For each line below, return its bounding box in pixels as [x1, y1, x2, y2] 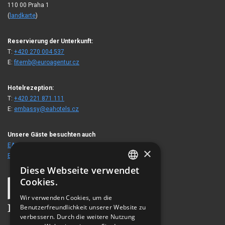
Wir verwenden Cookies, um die [20, 193, 113, 202]
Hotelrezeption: [8, 84, 54, 91]
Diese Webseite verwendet [20, 164, 140, 176]
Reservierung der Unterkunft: [8, 37, 93, 45]
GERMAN [130, 203, 153, 211]
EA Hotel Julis [8, 152, 46, 159]
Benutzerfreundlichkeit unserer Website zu [20, 203, 146, 211]
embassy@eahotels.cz [14, 105, 79, 113]
